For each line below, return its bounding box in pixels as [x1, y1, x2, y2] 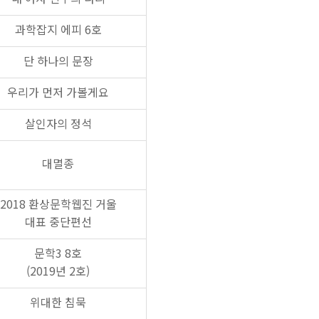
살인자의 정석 [24, 115, 92, 132]
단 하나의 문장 [23, 52, 93, 69]
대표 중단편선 [24, 213, 92, 230]
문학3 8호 [34, 244, 82, 261]
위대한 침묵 [30, 293, 86, 310]
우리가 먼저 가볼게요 [7, 83, 109, 100]
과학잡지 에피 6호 [14, 21, 102, 38]
